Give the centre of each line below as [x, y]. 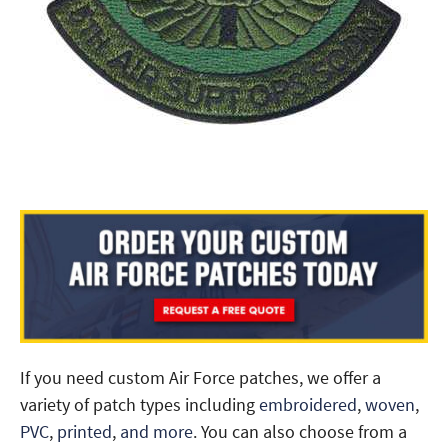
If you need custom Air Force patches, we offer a [200, 377]
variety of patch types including [139, 404]
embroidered [308, 404]
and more [156, 431]
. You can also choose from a [300, 431]
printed [84, 431]
